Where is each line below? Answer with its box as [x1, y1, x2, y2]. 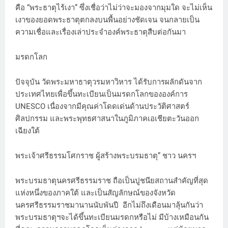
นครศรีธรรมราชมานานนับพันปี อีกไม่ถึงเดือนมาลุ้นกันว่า [15, 201, 203, 210]
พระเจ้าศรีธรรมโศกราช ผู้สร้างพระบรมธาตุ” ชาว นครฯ [15, 151, 198, 161]
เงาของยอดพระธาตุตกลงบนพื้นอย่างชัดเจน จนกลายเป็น [15, 15, 199, 25]
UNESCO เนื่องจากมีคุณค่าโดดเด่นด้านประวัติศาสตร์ [15, 102, 189, 111]
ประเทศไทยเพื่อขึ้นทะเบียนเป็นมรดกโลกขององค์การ [15, 90, 188, 99]
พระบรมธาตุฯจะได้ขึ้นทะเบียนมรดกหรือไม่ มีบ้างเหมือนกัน [15, 213, 209, 222]
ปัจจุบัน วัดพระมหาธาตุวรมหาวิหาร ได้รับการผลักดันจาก [15, 77, 202, 87]
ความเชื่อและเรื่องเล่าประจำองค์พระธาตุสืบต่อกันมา [15, 27, 190, 37]
